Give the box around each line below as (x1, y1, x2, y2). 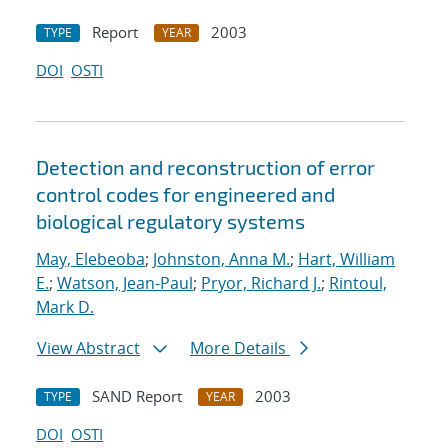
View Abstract (37, 337, 140, 360)
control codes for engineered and (36, 182, 335, 207)
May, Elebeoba (36, 248, 145, 271)
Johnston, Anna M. (153, 248, 290, 271)
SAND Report (92, 386, 182, 407)
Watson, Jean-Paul (57, 272, 193, 295)
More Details (190, 337, 290, 360)
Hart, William (298, 248, 395, 271)
